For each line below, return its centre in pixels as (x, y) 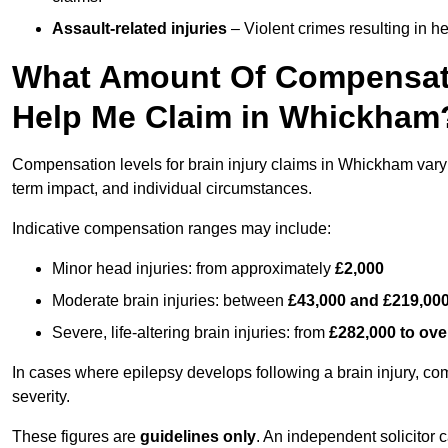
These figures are (76, 437)
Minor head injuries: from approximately (193, 269)
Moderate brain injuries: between (170, 301)
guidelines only (198, 437)
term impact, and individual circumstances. (162, 189)
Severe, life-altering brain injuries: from (190, 333)
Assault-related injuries (139, 29)
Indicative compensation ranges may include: (171, 229)
